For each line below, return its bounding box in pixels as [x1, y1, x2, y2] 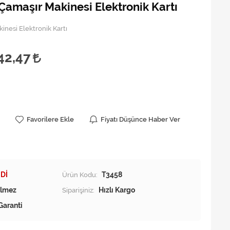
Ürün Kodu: [62, 170, 98, 179]
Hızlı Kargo [99, 186, 135, 194]
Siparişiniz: [62, 186, 94, 194]
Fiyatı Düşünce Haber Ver [101, 116, 180, 123]
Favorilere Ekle [27, 116, 74, 123]
